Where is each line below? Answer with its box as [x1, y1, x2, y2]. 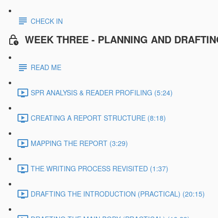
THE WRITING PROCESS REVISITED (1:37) [31, 163, 168, 174]
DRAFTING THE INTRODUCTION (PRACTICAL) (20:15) [31, 189, 205, 199]
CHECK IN [31, 16, 63, 26]
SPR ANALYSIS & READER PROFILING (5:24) [31, 88, 173, 98]
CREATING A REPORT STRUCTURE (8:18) [31, 113, 166, 123]
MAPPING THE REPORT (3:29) [31, 138, 128, 148]
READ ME [31, 62, 61, 73]
